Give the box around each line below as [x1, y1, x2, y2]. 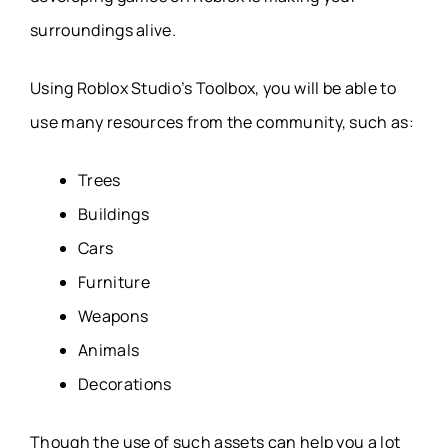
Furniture [78, 271, 150, 294]
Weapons [78, 305, 149, 328]
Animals [78, 339, 140, 362]
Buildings [78, 203, 149, 226]
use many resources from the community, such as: [30, 111, 415, 134]
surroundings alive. [30, 19, 177, 42]
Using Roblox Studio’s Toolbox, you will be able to [30, 77, 397, 100]
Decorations [78, 373, 172, 396]
